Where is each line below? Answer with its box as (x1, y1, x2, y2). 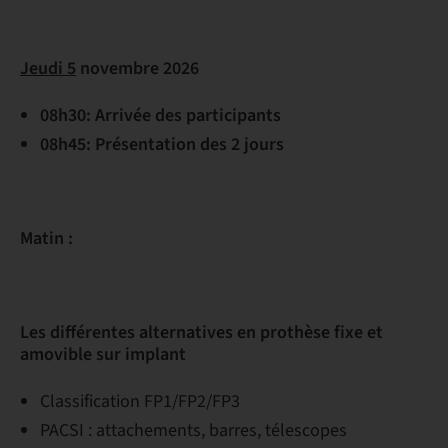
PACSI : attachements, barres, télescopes (40, 418, 351, 443)
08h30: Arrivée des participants (40, 103, 289, 128)
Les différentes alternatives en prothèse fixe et (20, 320, 383, 345)
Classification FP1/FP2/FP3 (40, 389, 240, 414)
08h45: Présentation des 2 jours (40, 132, 284, 157)
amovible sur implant (20, 342, 186, 367)
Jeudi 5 (20, 56, 76, 81)
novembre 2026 (80, 56, 199, 81)
